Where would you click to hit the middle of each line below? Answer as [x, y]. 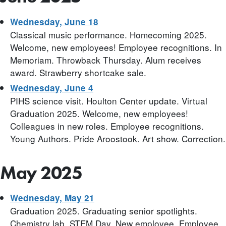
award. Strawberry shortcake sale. [78, 72]
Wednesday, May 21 [52, 198]
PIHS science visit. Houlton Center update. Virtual [109, 100]
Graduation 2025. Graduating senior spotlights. [104, 211]
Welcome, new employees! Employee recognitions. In [116, 47]
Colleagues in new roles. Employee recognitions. [107, 126]
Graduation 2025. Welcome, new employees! [99, 113]
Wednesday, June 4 [52, 88]
